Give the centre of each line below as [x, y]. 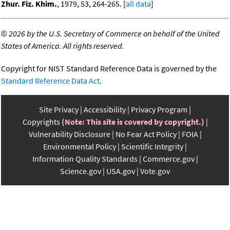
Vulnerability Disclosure [69, 134]
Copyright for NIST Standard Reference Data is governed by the [109, 69]
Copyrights [41, 122]
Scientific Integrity [152, 147]
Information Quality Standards [85, 159]
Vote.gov [155, 171]
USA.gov [121, 171]
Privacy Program [159, 110]
